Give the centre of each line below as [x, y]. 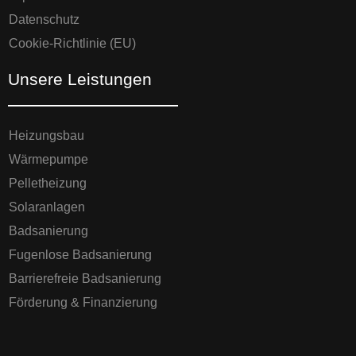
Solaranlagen [47, 207]
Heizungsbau [46, 136]
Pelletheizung [48, 184]
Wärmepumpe [48, 160]
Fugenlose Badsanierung [80, 255]
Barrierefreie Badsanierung [85, 279]
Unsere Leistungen [80, 79]
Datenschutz [44, 20]
